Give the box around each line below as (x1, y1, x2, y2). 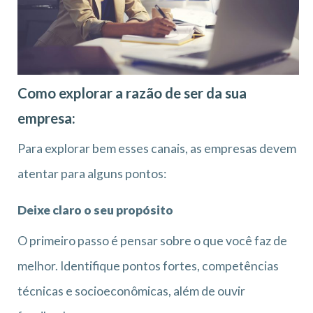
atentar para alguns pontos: (17, 166, 166, 181)
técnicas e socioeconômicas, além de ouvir (17, 283, 245, 298)
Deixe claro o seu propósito (17, 202, 173, 217)
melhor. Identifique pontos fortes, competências (17, 258, 279, 273)
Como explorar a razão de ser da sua (17, 84, 247, 101)
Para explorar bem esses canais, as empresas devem (17, 140, 296, 156)
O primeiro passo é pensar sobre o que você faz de (17, 233, 287, 248)
